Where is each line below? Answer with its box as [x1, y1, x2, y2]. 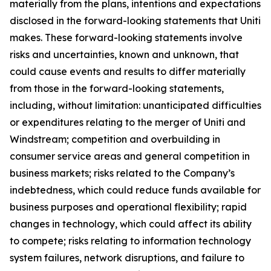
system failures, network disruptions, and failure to [10, 252, 244, 264]
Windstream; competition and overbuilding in [10, 133, 220, 146]
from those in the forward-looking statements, [10, 82, 224, 95]
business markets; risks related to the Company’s [10, 167, 235, 180]
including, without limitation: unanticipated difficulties [10, 99, 261, 112]
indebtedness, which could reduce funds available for [10, 184, 261, 197]
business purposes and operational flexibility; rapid [10, 201, 247, 214]
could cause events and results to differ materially [10, 65, 246, 78]
